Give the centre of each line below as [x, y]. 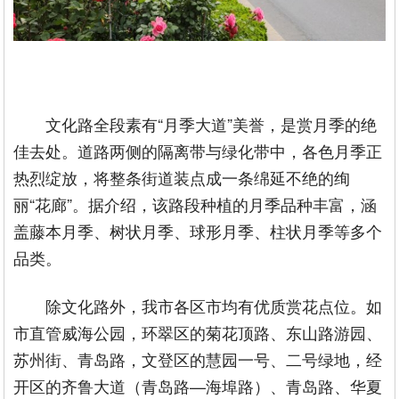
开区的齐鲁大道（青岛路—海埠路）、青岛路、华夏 [198, 385]
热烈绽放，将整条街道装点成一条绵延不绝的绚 [182, 177]
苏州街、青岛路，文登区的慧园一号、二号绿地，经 [198, 358]
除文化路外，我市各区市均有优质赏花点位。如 [214, 305]
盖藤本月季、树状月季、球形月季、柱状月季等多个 [198, 230]
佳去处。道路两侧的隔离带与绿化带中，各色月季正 [198, 150]
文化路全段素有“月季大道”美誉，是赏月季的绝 [212, 123]
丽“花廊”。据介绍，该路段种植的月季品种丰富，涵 [195, 204]
